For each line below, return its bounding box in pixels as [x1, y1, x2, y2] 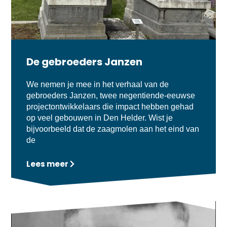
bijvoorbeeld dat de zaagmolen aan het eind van [26, 125, 200, 134]
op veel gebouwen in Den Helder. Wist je [26, 113, 173, 123]
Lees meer [26, 159, 69, 170]
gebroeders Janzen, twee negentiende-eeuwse [26, 91, 196, 100]
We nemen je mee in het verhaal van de [26, 80, 169, 89]
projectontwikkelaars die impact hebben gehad [26, 102, 194, 111]
